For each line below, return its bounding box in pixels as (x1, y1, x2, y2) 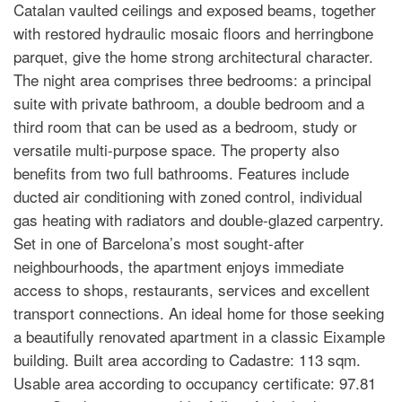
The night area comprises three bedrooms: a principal (13, 68, 371, 91)
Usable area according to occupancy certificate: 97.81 (13, 371, 376, 394)
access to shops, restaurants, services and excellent (13, 278, 370, 301)
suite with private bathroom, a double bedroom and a (13, 92, 364, 114)
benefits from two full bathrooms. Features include (13, 162, 349, 184)
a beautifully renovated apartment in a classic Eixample (13, 325, 385, 347)
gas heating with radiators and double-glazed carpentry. (13, 208, 384, 231)
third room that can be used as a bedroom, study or (13, 115, 357, 137)
